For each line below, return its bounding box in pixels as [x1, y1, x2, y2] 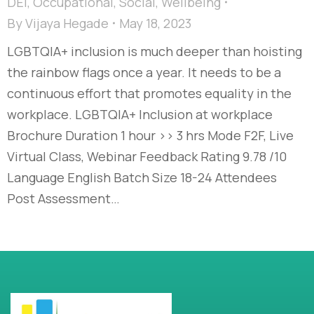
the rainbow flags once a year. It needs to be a [7, 63, 281, 81]
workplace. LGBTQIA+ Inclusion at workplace [7, 105, 273, 123]
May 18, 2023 [119, 14, 191, 32]
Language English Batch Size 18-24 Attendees [7, 168, 277, 186]
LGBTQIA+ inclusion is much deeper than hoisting [7, 42, 302, 60]
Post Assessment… [7, 189, 120, 207]
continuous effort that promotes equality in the [7, 84, 292, 102]
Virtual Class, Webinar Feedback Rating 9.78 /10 [7, 147, 287, 165]
